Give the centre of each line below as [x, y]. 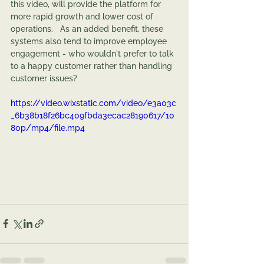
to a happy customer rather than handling [93, 66]
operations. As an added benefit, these [88, 29]
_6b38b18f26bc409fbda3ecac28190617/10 [93, 115]
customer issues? [44, 78]
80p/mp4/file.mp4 [48, 128]
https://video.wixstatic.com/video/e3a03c [93, 103]
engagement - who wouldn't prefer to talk [93, 54]
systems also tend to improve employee [90, 41]
